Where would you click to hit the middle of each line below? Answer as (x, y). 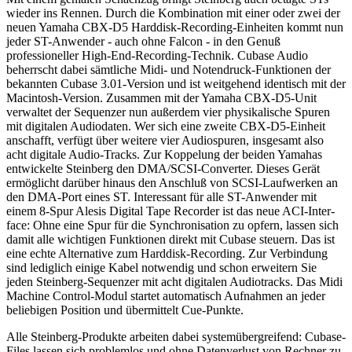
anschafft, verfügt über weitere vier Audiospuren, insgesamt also (165, 140)
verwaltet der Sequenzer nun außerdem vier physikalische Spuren (168, 112)
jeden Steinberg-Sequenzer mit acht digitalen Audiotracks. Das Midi (174, 281)
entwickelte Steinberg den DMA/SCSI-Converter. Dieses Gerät (163, 168)
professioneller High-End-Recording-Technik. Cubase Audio (157, 55)
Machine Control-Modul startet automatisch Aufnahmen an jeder (166, 295)
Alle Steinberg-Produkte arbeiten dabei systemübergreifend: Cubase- (176, 336)
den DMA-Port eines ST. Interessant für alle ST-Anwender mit (161, 196)
